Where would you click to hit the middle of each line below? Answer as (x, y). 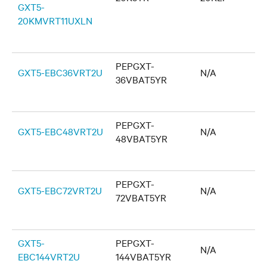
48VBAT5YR (142, 138)
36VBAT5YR (141, 79)
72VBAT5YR (141, 197)
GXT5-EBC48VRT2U (60, 131)
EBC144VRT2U (49, 256)
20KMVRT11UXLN (55, 20)
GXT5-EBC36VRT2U (60, 72)
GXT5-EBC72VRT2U (60, 190)
